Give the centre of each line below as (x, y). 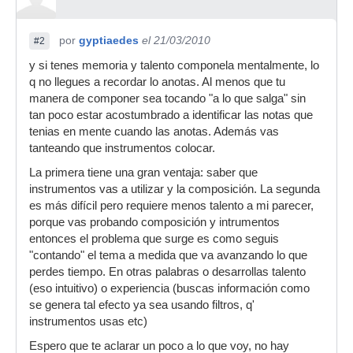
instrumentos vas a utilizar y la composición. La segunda (175, 189)
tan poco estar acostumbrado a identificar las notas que (171, 115)
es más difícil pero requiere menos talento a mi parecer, (171, 206)
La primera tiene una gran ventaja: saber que (143, 173)
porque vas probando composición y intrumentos (154, 222)
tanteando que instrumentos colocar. (122, 148)
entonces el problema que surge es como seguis (154, 239)
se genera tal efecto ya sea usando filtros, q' (142, 305)
